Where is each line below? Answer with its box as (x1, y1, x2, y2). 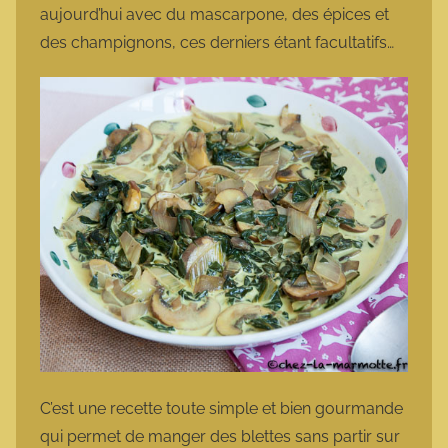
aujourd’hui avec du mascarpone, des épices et (40, 5, 389, 25)
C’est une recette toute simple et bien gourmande (40, 399, 403, 419)
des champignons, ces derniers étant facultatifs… (40, 33, 398, 53)
